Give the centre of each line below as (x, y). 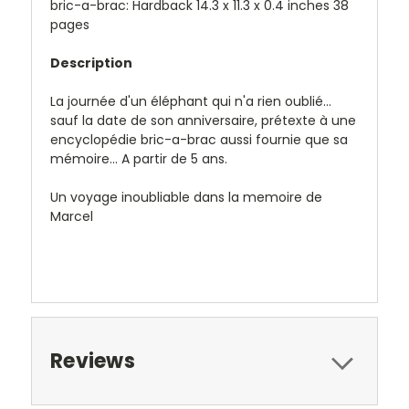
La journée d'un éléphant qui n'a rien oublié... (191, 101)
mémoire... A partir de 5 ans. (139, 158)
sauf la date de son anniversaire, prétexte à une (203, 120)
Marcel (72, 216)
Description (91, 63)
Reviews (93, 361)
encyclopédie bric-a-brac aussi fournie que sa (199, 139)
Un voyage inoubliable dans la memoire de (186, 197)
